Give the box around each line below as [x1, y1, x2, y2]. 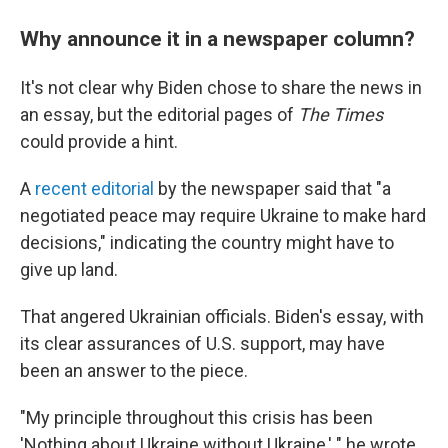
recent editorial [35, 178, 154, 199]
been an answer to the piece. [20, 360, 248, 381]
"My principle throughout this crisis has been [20, 407, 373, 428]
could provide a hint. [20, 131, 178, 152]
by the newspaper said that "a [154, 178, 391, 199]
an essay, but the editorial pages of [20, 104, 298, 125]
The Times [298, 104, 383, 125]
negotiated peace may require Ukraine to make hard [20, 205, 426, 226]
